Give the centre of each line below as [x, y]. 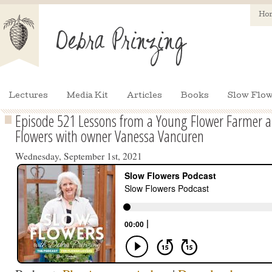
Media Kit [87, 96]
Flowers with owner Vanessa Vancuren [110, 136]
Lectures [28, 96]
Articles [144, 96]
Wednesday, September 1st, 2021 [79, 156]
